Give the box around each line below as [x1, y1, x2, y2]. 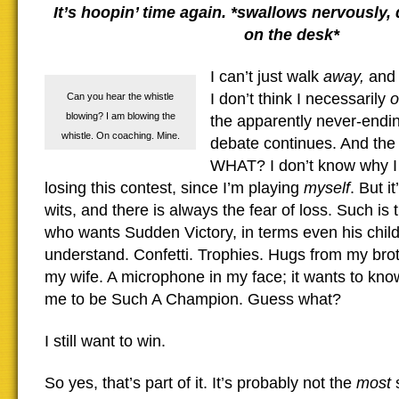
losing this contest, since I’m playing [45, 179, 304, 197]
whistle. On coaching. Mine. [61, 130, 180, 141]
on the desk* [244, 26, 339, 44]
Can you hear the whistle [67, 91, 174, 102]
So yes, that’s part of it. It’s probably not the [45, 374, 356, 392]
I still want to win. [45, 332, 166, 350]
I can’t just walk [210, 68, 323, 85]
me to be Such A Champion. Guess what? [45, 290, 341, 308]
